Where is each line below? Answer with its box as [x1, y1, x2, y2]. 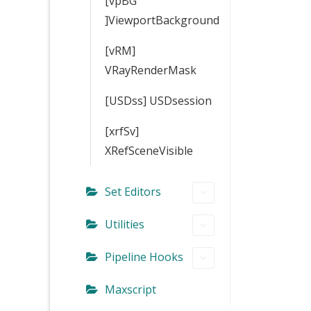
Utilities [105, 216, 144, 232]
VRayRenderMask [105, 62, 196, 78]
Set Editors [105, 183, 161, 199]
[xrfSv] [105, 123, 139, 139]
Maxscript [105, 281, 156, 297]
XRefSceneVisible [105, 142, 193, 158]
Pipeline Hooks [105, 249, 183, 264]
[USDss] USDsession [105, 92, 212, 108]
